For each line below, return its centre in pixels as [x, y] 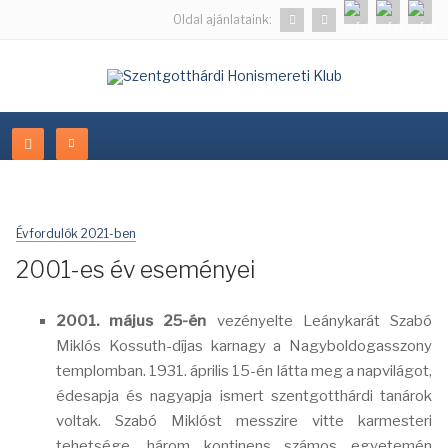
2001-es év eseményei [135, 270]
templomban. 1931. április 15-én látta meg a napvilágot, [244, 371]
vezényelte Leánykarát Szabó [319, 321]
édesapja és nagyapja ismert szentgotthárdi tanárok [244, 396]
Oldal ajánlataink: [222, 19]
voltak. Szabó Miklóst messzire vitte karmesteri [244, 421]
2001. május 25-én [131, 321]
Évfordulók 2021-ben [76, 233]
